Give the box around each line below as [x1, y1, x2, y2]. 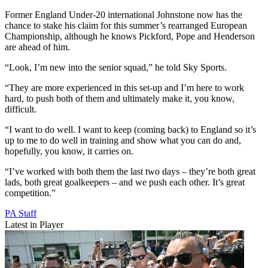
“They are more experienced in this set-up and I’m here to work [5, 83, 244, 93]
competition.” [5, 188, 56, 199]
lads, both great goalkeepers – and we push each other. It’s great [5, 177, 245, 188]
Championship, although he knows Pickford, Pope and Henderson [5, 31, 255, 42]
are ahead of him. [5, 42, 70, 53]
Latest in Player [5, 220, 63, 230]
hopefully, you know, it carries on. [5, 146, 133, 157]
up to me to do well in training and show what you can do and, [5, 135, 241, 146]
